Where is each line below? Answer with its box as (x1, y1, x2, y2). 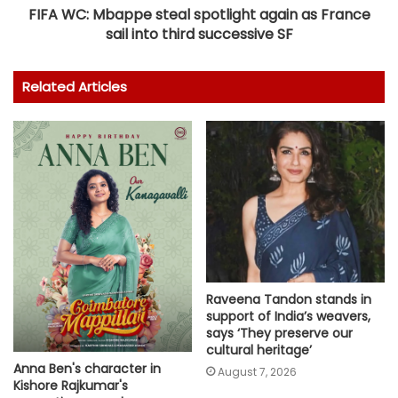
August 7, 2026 (218, 364, 297, 380)
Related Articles (22, 76, 127, 96)
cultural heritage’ (206, 341, 312, 360)
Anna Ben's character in (13, 360, 161, 378)
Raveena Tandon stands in (206, 291, 371, 309)
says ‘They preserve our (206, 324, 353, 343)
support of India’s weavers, (206, 307, 370, 326)
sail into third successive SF (105, 23, 293, 44)
